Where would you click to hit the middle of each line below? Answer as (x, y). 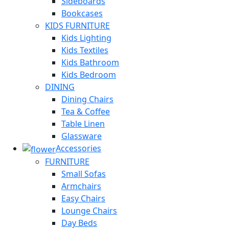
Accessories (78, 148)
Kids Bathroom (90, 63)
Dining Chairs (87, 99)
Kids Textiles (85, 50)
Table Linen (83, 124)
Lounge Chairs (89, 211)
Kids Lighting (86, 38)
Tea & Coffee (86, 112)
